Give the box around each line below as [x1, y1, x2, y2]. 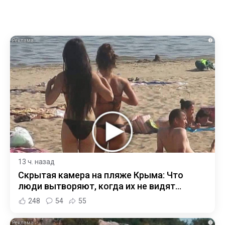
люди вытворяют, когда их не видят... [18, 180, 181, 191]
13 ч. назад [18, 157, 55, 166]
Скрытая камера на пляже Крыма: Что [18, 169, 183, 180]
